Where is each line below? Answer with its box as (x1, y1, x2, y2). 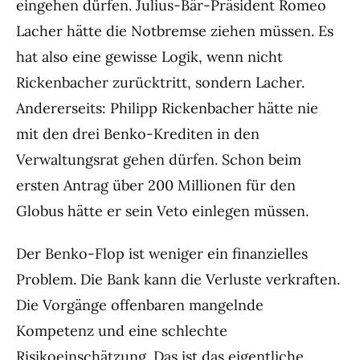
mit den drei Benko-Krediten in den (16, 125, 260, 144)
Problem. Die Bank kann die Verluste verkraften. (16, 269, 340, 288)
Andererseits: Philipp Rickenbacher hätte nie (16, 99, 318, 118)
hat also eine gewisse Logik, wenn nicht (16, 47, 283, 67)
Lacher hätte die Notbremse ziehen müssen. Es (16, 22, 333, 41)
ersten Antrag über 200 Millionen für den (16, 176, 296, 195)
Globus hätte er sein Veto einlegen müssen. (16, 202, 309, 221)
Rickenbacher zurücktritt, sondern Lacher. (16, 73, 305, 92)
